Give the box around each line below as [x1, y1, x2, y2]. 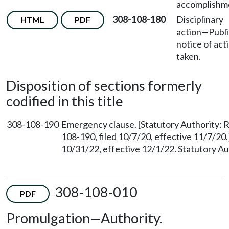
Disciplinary [176, 14, 223, 25]
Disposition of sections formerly [6, 77, 202, 94]
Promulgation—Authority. [6, 210, 162, 227]
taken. [176, 51, 201, 62]
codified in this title [6, 93, 123, 109]
